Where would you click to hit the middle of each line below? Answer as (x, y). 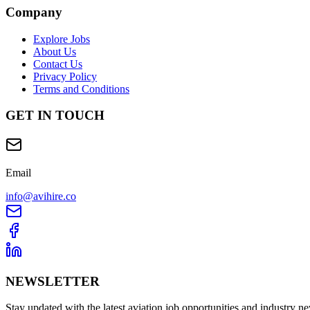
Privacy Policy (65, 76)
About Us (55, 51)
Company (34, 12)
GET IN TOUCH (55, 116)
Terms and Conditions (81, 89)
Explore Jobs (62, 39)
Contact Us (58, 64)
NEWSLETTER (53, 281)
